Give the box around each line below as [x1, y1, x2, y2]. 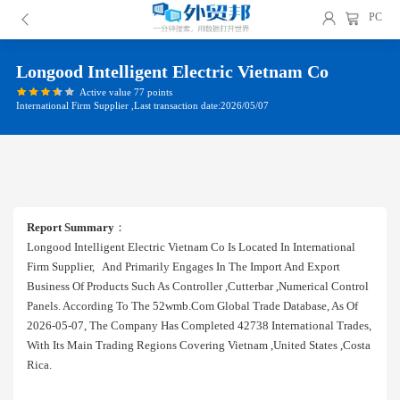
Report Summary [27, 221, 114, 234]
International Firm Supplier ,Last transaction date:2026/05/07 [16, 99, 269, 111]
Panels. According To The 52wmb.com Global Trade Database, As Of [27, 299, 358, 312]
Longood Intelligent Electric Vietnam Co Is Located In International [27, 240, 355, 254]
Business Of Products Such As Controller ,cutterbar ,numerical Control [27, 279, 369, 293]
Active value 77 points [79, 86, 172, 97]
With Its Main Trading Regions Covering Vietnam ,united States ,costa [27, 338, 371, 352]
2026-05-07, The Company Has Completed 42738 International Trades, [27, 319, 371, 332]
